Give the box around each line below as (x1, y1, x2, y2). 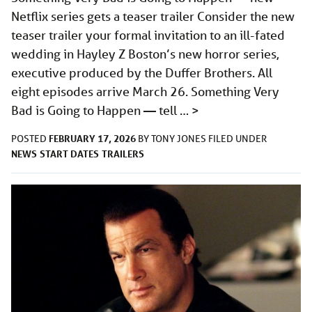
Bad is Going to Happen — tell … (11, 102, 192, 118)
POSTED (11, 132, 49, 146)
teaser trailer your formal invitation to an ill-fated (11, 27, 285, 43)
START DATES (40, 147, 99, 161)
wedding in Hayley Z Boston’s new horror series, (11, 46, 279, 62)
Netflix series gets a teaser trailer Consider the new (11, 8, 295, 24)
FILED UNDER (208, 132, 267, 146)
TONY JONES (151, 132, 208, 146)
